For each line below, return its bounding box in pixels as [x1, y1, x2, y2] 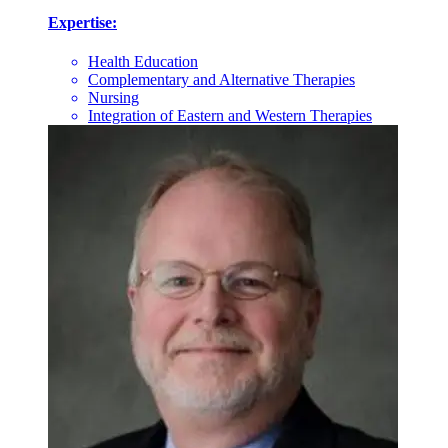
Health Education [88, 53, 198, 71]
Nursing [88, 89, 139, 107]
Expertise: [48, 14, 117, 32]
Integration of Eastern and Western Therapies [88, 107, 372, 125]
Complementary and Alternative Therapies [88, 71, 355, 89]
